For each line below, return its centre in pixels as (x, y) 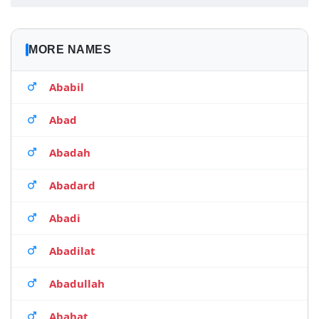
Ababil (67, 87)
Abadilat (72, 251)
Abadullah (77, 283)
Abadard (72, 185)
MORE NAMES (70, 49)
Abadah (70, 152)
